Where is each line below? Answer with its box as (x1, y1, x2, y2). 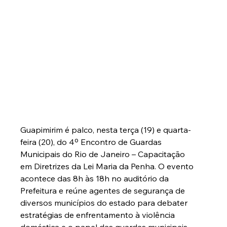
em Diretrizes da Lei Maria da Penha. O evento (20, 161, 196, 171)
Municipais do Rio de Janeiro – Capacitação (20, 148, 187, 159)
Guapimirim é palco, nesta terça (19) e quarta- (20, 124, 191, 135)
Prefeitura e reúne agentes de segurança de (20, 185, 187, 196)
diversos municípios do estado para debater (20, 197, 190, 208)
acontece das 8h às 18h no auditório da (20, 173, 171, 183)
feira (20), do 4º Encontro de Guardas (20, 136, 164, 147)
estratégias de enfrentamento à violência (20, 209, 177, 220)
